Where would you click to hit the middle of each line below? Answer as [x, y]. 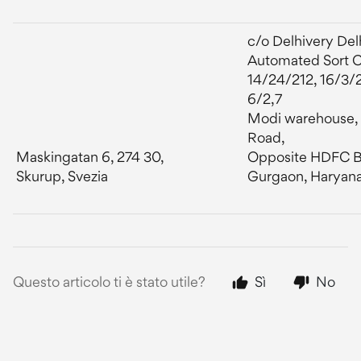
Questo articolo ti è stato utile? [109, 282]
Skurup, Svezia [62, 176]
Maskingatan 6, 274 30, [90, 157]
